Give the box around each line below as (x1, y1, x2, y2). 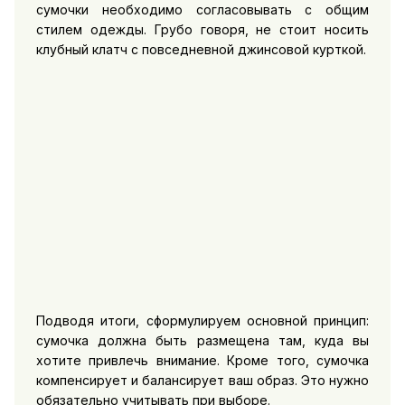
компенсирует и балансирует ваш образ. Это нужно (35, 372, 370, 388)
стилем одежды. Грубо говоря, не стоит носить (35, 21, 370, 37)
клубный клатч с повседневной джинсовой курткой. (35, 41, 366, 57)
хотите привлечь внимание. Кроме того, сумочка (35, 352, 370, 368)
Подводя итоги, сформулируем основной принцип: (35, 312, 370, 328)
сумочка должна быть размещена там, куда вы (35, 332, 370, 348)
